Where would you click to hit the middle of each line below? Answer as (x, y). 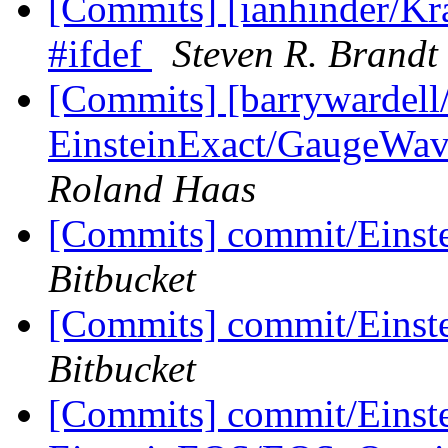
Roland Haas (152, 189)
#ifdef (100, 54)
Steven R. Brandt (305, 54)
